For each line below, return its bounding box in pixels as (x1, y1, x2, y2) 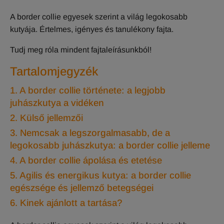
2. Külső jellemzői (10, 112, 83, 123)
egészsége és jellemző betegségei (10, 182, 153, 193)
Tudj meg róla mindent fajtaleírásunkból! (10, 45, 151, 54)
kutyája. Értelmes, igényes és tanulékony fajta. (10, 25, 173, 34)
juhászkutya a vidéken (10, 97, 104, 108)
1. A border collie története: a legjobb (10, 85, 165, 96)
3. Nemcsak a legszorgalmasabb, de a (10, 127, 170, 138)
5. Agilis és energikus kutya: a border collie (10, 170, 191, 181)
